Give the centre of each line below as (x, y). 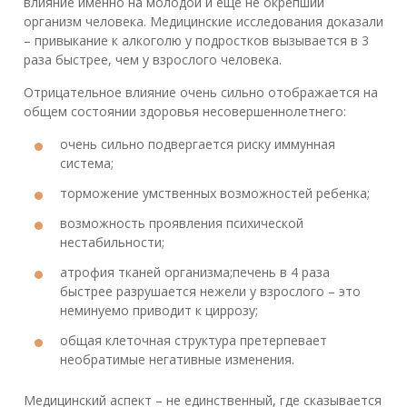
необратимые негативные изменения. (177, 360)
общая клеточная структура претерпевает (194, 341)
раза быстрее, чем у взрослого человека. (153, 60)
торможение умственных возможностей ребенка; (215, 194)
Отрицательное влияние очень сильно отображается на (201, 93)
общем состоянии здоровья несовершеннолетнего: (185, 112)
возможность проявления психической (182, 223)
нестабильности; (112, 243)
